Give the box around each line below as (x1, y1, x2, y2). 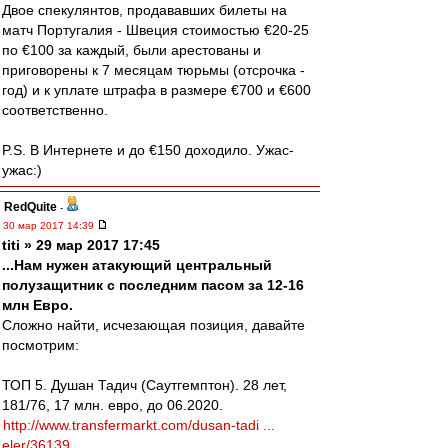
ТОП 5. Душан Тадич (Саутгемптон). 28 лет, (2, 377, 287, 393)
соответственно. (2, 102, 108, 118)
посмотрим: (2, 337, 79, 353)
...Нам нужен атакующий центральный (2, 257, 272, 273)
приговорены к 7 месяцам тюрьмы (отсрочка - (2, 62, 305, 78)
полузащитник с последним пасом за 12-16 (2, 277, 304, 293)
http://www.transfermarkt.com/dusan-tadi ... (3, 417, 275, 433)
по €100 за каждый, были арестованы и (2, 42, 261, 58)
